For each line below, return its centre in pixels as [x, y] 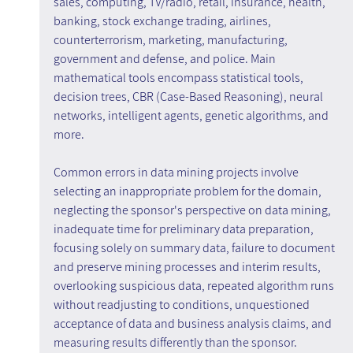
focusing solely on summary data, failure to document [195, 248]
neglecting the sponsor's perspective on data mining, [193, 210]
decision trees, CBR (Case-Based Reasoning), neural [189, 97]
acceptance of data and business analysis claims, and [193, 324]
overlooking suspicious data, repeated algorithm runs [195, 286]
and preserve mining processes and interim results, [188, 267]
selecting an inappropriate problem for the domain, [188, 191]
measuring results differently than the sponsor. [175, 343]
